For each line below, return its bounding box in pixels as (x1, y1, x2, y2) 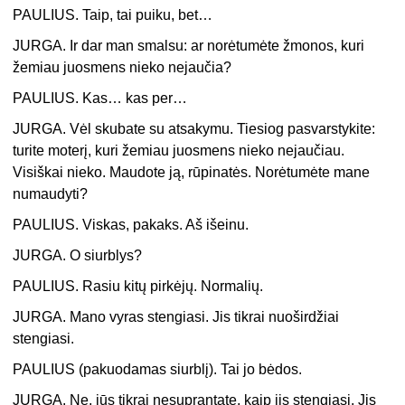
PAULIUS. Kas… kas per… (13, 90, 188, 107)
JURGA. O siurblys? (13, 248, 143, 264)
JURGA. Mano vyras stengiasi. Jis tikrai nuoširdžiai (13, 309, 340, 325)
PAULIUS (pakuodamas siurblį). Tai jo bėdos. (13, 362, 303, 378)
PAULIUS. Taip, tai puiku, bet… (13, 7, 213, 24)
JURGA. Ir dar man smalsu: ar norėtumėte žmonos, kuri (13, 38, 365, 54)
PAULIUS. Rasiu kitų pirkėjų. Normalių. (13, 278, 264, 295)
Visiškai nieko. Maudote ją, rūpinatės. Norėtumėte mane (13, 165, 371, 181)
